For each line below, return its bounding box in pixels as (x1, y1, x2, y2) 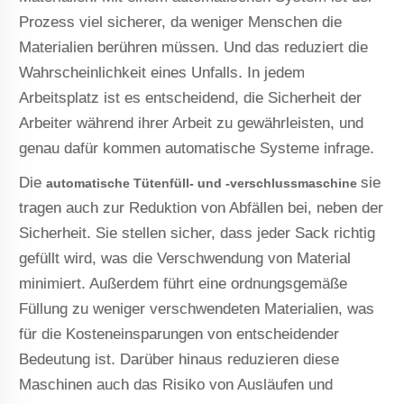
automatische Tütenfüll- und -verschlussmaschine (46, 175, 362, 190)
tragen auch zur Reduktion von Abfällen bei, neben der (19, 198, 384, 216)
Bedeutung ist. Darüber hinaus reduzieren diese (19, 350, 340, 368)
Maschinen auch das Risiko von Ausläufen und (19, 375, 334, 393)
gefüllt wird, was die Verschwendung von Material (19, 249, 352, 267)
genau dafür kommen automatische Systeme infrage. (19, 139, 375, 157)
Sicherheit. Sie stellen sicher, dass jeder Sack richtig (19, 224, 376, 242)
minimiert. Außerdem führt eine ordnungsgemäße (19, 274, 348, 292)
